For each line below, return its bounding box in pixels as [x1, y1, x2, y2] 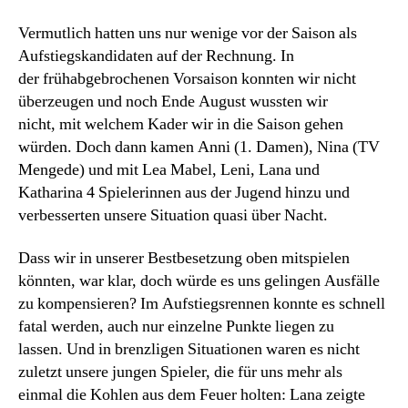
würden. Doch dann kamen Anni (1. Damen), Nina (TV [18, 136, 380, 158]
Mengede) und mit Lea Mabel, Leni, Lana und [18, 158, 320, 180]
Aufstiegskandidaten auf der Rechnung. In [18, 45, 294, 66]
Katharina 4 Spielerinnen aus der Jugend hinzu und [18, 181, 350, 203]
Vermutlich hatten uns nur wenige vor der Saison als [18, 22, 357, 44]
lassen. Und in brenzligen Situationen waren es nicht [18, 339, 360, 360]
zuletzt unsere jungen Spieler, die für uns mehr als [18, 362, 342, 382]
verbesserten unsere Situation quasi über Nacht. [18, 204, 328, 226]
